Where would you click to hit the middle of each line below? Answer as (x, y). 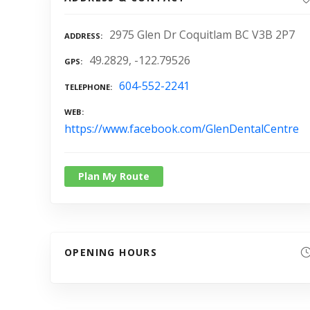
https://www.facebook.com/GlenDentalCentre (182, 128)
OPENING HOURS (111, 252)
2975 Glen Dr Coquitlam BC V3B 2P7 (202, 35)
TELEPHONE (87, 86)
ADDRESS (82, 36)
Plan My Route (114, 176)
